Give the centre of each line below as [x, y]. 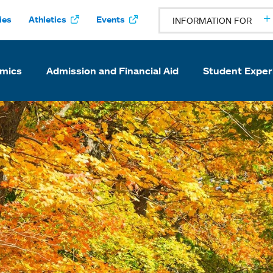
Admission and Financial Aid [112, 71]
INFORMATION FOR [212, 20]
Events [111, 19]
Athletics [48, 19]
